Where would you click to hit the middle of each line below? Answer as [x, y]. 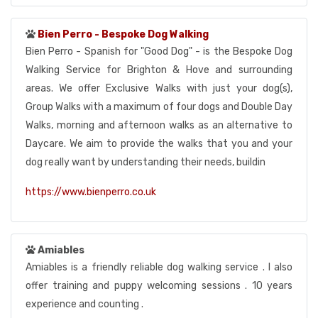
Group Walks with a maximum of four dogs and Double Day [159, 107]
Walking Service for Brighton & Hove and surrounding [159, 70]
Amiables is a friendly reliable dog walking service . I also [159, 267]
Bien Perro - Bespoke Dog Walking [123, 34]
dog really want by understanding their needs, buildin [146, 162]
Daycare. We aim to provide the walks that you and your [159, 144]
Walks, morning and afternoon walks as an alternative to [159, 125]
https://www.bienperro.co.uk [91, 192]
